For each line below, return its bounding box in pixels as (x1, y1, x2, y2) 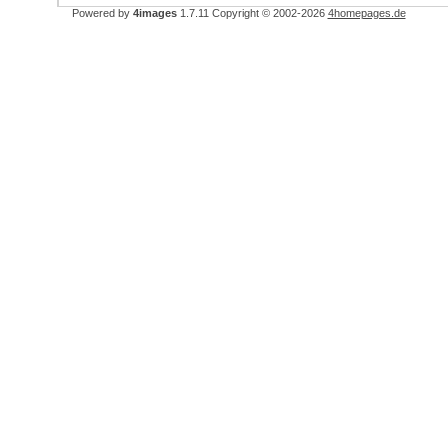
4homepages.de (327, 7, 406, 19)
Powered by (71, 7, 133, 19)
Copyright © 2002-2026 (211, 7, 328, 19)
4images (132, 7, 177, 19)
